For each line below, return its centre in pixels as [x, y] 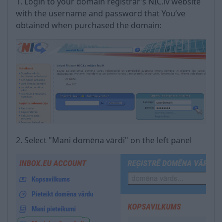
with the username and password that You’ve [101, 13]
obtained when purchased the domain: [89, 25]
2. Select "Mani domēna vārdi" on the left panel [104, 140]
